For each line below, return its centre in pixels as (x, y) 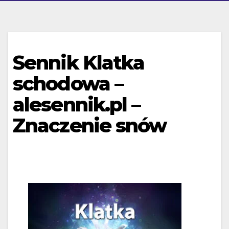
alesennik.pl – (77, 105)
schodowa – (68, 84)
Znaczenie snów (90, 125)
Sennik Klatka (79, 63)
